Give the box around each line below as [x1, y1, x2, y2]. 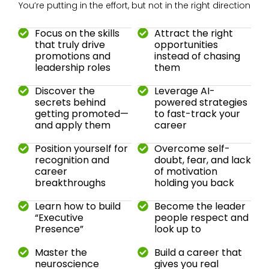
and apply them [34, 118, 110, 133]
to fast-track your [154, 107, 240, 121]
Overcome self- [154, 142, 230, 156]
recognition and [34, 153, 109, 168]
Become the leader [154, 199, 246, 214]
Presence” [34, 222, 83, 237]
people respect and [154, 211, 249, 225]
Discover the [34, 84, 95, 98]
